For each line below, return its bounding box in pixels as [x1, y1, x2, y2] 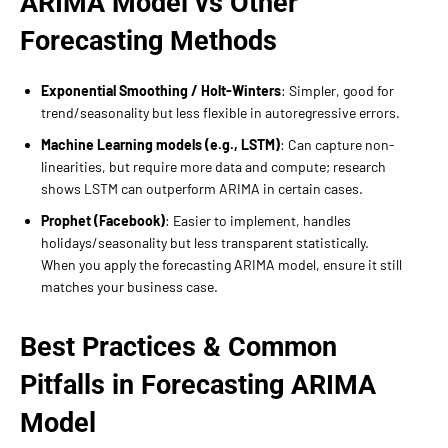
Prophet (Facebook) [41, 211, 165, 229]
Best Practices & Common [20, 330, 337, 363]
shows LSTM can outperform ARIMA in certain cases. [41, 179, 363, 197]
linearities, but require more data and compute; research [41, 157, 386, 175]
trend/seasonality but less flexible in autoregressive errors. [41, 103, 400, 121]
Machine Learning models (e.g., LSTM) [41, 135, 280, 153]
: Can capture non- [280, 135, 395, 153]
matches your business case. [41, 277, 218, 295]
